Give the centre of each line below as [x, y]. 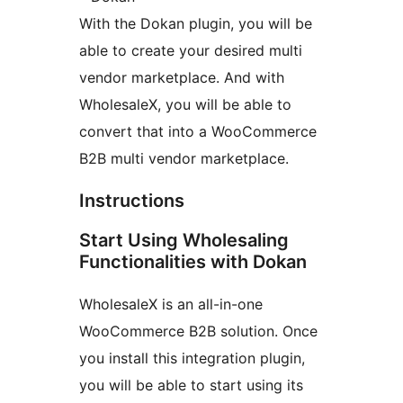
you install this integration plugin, [192, 358]
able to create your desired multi [191, 51]
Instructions [132, 201]
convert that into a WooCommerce [198, 132]
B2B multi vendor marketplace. [184, 159]
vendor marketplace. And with [182, 78]
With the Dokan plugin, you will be [196, 24]
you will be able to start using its [191, 385]
